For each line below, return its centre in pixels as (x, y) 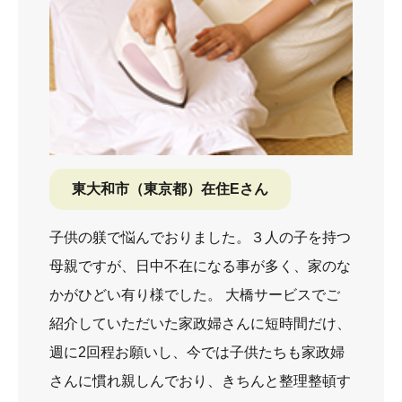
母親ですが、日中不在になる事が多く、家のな (200, 266)
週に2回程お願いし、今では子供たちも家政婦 (197, 352)
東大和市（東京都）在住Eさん (170, 188)
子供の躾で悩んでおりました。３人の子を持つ (200, 237)
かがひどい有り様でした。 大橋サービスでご (195, 294)
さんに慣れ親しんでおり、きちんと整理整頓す (200, 380)
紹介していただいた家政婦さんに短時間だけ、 (200, 323)
